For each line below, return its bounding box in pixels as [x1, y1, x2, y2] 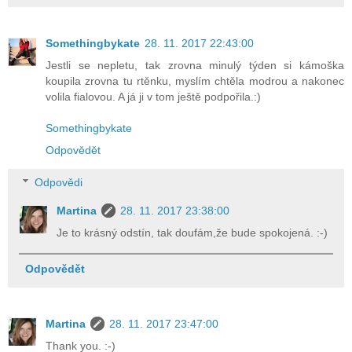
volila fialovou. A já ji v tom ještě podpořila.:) [46, 90, 261, 103]
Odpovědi [35, 176, 83, 189]
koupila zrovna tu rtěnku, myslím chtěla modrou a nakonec [46, 74, 344, 87]
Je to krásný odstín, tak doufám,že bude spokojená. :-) [57, 226, 328, 240]
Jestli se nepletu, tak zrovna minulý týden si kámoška [46, 58, 344, 71]
